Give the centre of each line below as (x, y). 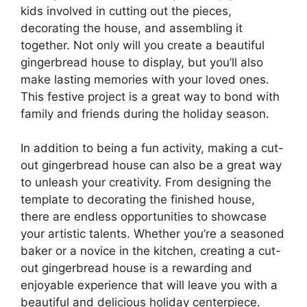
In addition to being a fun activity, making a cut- (152, 148)
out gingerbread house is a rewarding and (136, 268)
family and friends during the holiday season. (145, 113)
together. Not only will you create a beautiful (143, 45)
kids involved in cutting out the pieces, (126, 11)
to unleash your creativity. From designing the (146, 183)
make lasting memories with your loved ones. (145, 79)
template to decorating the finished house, (138, 200)
